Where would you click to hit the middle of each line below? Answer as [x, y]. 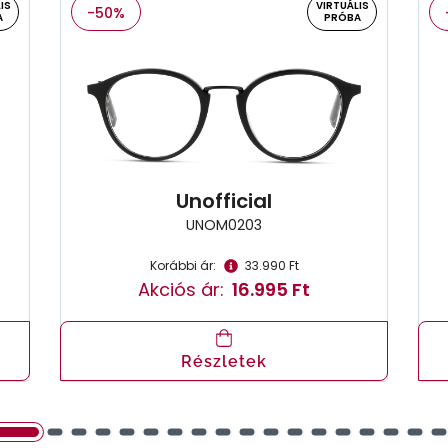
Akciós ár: [181, 290]
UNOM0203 [224, 225]
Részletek [224, 362]
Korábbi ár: [182, 266]
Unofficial [224, 201]
